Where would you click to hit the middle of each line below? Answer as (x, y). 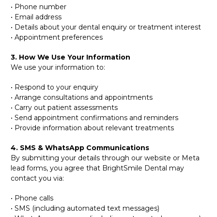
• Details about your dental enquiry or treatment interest (106, 27)
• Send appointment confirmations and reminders (95, 118)
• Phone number (39, 7)
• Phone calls (32, 198)
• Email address (36, 17)
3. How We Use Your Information (71, 57)
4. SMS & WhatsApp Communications (80, 148)
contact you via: (38, 178)
